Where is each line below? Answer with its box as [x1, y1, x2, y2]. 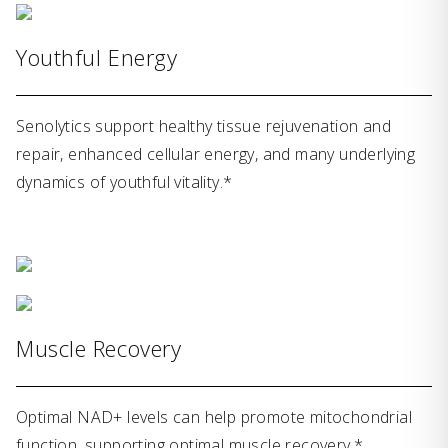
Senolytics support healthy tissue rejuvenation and [16, 114, 391, 137]
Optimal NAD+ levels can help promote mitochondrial [16, 405, 412, 428]
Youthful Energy [16, 41, 178, 72]
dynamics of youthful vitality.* [16, 170, 233, 193]
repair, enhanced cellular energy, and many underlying [16, 142, 416, 165]
